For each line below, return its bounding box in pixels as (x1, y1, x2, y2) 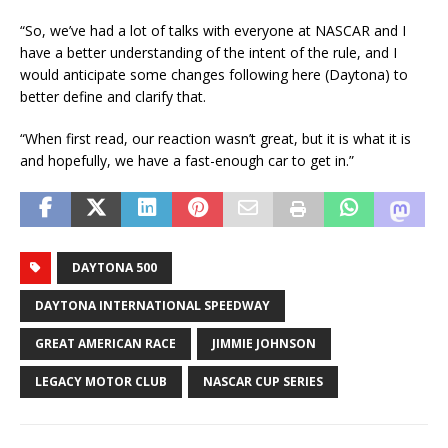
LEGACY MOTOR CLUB (35, 372, 167, 390)
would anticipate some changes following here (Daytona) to (20, 64, 408, 84)
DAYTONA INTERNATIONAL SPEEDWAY (35, 296, 270, 314)
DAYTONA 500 (72, 258, 157, 276)
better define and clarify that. (20, 86, 206, 106)
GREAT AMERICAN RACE (35, 334, 176, 352)
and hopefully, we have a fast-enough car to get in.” (20, 150, 354, 170)
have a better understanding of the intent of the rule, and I (20, 42, 397, 62)
